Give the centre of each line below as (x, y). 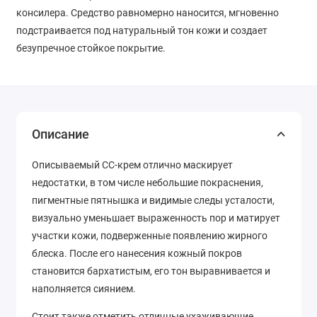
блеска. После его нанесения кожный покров (137, 254)
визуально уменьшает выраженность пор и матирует (156, 218)
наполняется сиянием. (84, 289)
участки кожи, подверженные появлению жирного (150, 236)
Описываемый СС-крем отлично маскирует (132, 165)
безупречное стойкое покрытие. (91, 48)
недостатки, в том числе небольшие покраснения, (148, 183)
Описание (60, 134)
